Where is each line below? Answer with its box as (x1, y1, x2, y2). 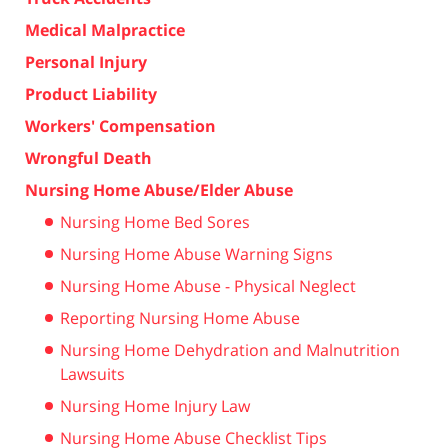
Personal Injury (25, 50, 147, 73)
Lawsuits (60, 362, 125, 385)
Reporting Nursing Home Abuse (60, 306, 300, 329)
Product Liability (25, 82, 157, 105)
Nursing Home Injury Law (60, 394, 250, 417)
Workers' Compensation (25, 114, 216, 137)
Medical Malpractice (25, 18, 185, 41)
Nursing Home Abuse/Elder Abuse (25, 178, 293, 201)
